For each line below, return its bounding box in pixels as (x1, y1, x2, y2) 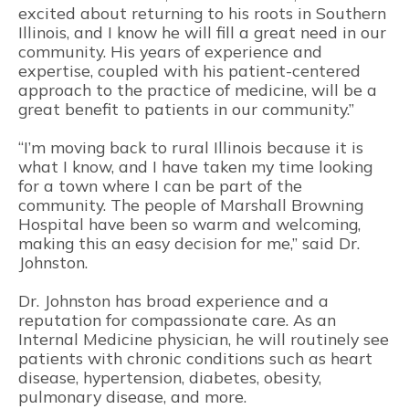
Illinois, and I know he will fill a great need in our (18, 22, 386, 43)
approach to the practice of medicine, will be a (18, 79, 377, 100)
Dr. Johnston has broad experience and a (18, 290, 329, 311)
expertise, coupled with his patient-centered (18, 60, 361, 81)
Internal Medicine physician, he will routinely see (18, 329, 389, 350)
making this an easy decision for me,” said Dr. (18, 233, 360, 254)
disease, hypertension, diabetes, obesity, (18, 367, 321, 388)
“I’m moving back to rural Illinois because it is (18, 137, 363, 158)
